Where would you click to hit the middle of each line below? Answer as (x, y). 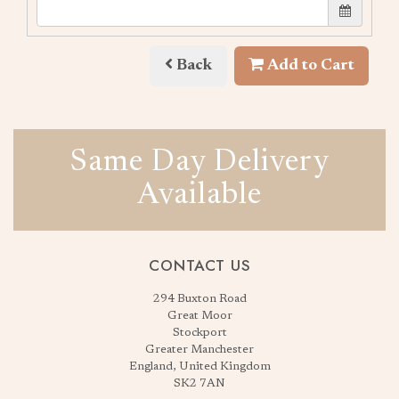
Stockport (199, 333)
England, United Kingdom (199, 367)
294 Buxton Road (199, 299)
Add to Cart (309, 65)
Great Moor (199, 316)
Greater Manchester (199, 350)
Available (199, 196)
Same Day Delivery (199, 163)
